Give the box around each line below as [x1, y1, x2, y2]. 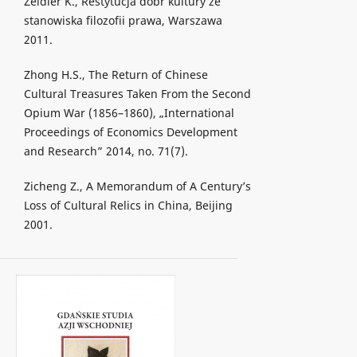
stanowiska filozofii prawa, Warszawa [23, 12, 222, 28]
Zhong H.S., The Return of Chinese [23, 66, 208, 82]
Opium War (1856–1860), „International [23, 104, 234, 120]
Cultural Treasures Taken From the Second [23, 85, 251, 101]
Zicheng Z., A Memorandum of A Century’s [23, 178, 251, 194]
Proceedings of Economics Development [23, 124, 237, 139]
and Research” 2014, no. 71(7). [23, 143, 188, 159]
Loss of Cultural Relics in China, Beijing [23, 197, 233, 213]
